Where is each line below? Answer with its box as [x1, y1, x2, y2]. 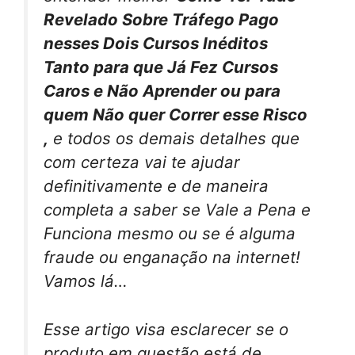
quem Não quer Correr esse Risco [44, 104, 307, 124]
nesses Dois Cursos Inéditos [44, 32, 268, 53]
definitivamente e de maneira [44, 175, 269, 196]
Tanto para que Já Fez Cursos [44, 56, 278, 77]
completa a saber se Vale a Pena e [44, 199, 311, 219]
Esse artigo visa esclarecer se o [44, 319, 288, 339]
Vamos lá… [44, 270, 128, 291]
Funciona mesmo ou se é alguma [44, 223, 296, 243]
